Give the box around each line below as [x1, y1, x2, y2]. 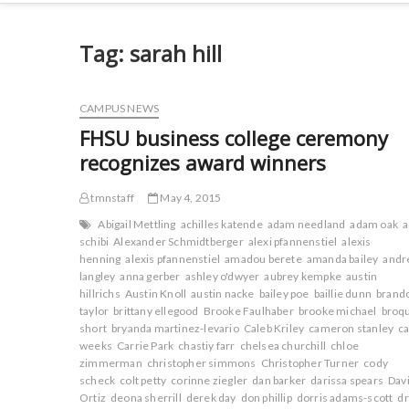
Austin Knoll [124, 287, 187, 300]
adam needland [267, 217, 346, 231]
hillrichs [79, 287, 121, 300]
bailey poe [258, 287, 309, 300]
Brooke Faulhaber [203, 304, 294, 318]
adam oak [350, 217, 399, 231]
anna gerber [120, 269, 181, 283]
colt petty [120, 373, 167, 387]
